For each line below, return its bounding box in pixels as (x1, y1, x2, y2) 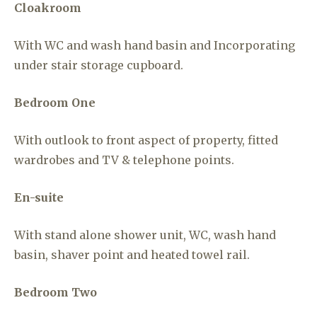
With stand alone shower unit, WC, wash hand (14, 228, 276, 242)
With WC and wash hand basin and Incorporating (14, 38, 295, 52)
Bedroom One (14, 96, 96, 110)
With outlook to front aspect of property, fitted (14, 133, 278, 147)
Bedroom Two (14, 285, 97, 299)
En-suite (14, 190, 64, 204)
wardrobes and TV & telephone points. (14, 153, 237, 167)
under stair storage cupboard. (14, 58, 186, 72)
